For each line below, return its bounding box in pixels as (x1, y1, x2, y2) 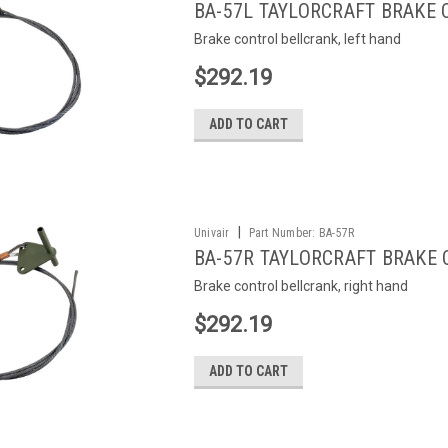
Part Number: (248, 226, 316, 240)
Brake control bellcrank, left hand (193, 31, 401, 47)
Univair (193, 226, 230, 240)
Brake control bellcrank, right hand (193, 278, 408, 294)
